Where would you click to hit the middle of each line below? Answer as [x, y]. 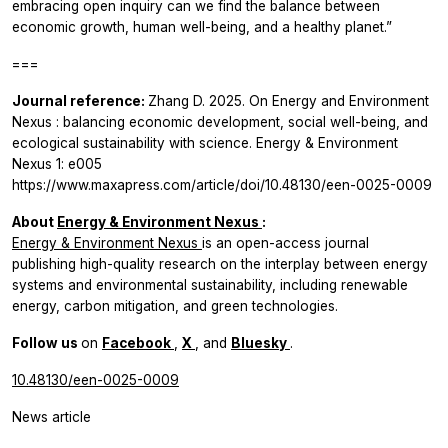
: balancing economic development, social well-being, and [242, 121]
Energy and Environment [350, 100]
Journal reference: [80, 100]
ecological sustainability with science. [134, 142]
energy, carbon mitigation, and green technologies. [175, 305]
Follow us [46, 342]
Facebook [138, 342]
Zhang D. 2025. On [210, 100]
